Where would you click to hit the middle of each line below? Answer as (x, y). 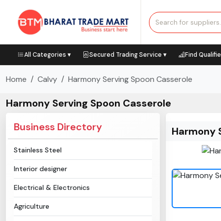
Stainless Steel (38, 150)
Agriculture (32, 206)
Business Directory (58, 127)
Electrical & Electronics (52, 187)
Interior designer (40, 169)
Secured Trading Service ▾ (128, 55)
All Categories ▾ (48, 55)
